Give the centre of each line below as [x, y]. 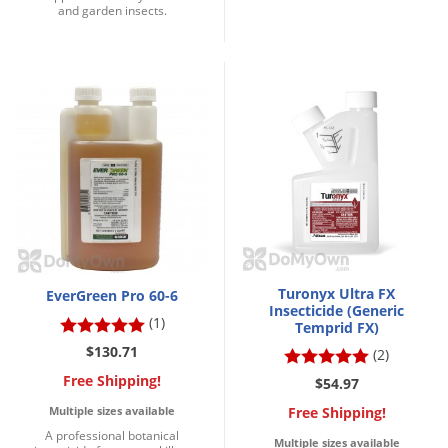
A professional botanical [112, 436]
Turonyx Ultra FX [336, 293]
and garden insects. [112, 11]
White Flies [159, 146]
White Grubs [164, 179]
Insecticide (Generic [336, 310]
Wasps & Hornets [180, 47]
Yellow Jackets [169, 212]
